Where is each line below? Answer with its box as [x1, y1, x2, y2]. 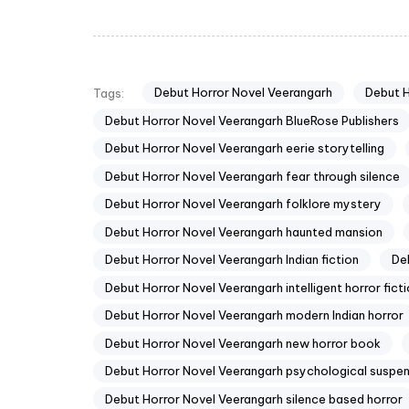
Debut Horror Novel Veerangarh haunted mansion [105, 224, 383, 239]
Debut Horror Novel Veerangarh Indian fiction [105, 252, 359, 267]
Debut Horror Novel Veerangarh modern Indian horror [105, 308, 404, 323]
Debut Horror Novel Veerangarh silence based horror [105, 391, 403, 406]
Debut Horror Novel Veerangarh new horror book [105, 335, 381, 351]
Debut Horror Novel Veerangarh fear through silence [105, 168, 400, 184]
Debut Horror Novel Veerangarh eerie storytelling [105, 141, 384, 156]
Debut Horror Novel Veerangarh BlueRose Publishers [105, 112, 399, 128]
